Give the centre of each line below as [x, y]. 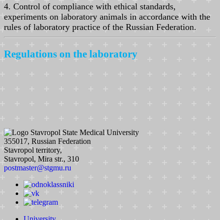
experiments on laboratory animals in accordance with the [107, 16]
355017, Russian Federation [47, 141]
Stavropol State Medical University [85, 132]
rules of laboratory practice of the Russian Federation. [100, 27]
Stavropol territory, [33, 150]
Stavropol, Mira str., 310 [41, 159]
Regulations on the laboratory [71, 54]
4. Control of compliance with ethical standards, [90, 6]
